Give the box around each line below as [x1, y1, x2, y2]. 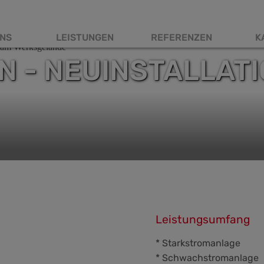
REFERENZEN [151, 32, 212, 44]
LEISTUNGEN [56, 32, 114, 44]
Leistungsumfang [156, 213, 250, 226]
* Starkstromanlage [156, 237, 240, 249]
